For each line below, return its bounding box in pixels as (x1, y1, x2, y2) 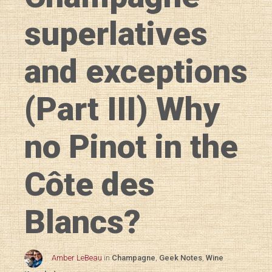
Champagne (112, 253, 155, 263)
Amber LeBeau (52, 253, 102, 263)
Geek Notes (159, 253, 202, 263)
